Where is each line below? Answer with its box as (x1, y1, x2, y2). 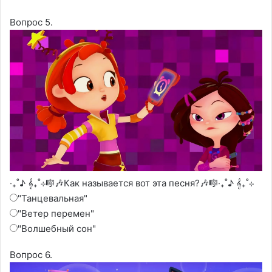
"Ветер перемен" (18, 208, 94, 220)
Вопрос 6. (10, 249, 52, 261)
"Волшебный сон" (18, 223, 96, 235)
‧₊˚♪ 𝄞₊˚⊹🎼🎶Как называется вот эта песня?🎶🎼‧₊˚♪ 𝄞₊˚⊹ (10, 177, 254, 189)
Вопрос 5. (10, 16, 53, 29)
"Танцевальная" (18, 192, 87, 205)
